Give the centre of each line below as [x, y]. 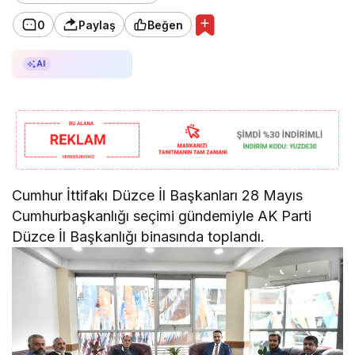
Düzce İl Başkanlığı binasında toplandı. [139, 236]
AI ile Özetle [86, 64]
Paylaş [97, 25]
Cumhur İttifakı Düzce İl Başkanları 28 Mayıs [158, 195]
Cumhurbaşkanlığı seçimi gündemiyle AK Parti [162, 216]
